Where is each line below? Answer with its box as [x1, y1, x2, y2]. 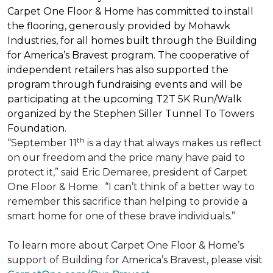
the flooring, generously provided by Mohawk [7, 19, 230, 32]
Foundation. [7, 122, 66, 134]
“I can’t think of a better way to [105, 180, 255, 193]
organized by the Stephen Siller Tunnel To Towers [7, 107, 254, 119]
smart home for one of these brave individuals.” [7, 210, 235, 222]
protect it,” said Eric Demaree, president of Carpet [7, 166, 247, 178]
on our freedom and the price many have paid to [7, 151, 245, 163]
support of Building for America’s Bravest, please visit [7, 253, 263, 266]
